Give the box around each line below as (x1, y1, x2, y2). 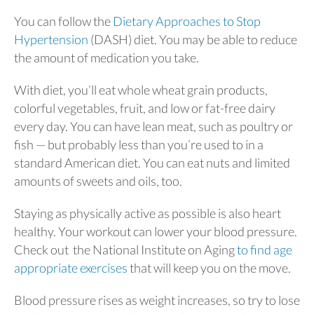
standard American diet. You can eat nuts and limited (14, 154, 290, 170)
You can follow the (14, 13, 113, 29)
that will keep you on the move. (128, 259, 293, 275)
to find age (237, 241, 292, 257)
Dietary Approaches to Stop (113, 13, 261, 29)
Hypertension (14, 31, 88, 47)
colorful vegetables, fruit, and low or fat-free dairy (14, 100, 275, 116)
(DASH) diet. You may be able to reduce (88, 31, 297, 47)
